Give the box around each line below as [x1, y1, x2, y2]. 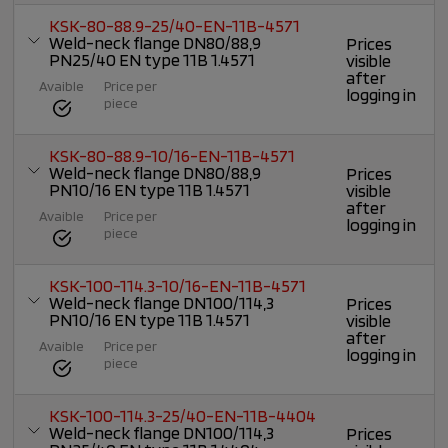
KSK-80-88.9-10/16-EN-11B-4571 [49, 145, 296, 167]
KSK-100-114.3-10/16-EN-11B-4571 [49, 275, 307, 297]
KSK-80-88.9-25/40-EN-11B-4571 [49, 15, 301, 37]
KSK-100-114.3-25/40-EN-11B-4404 [49, 405, 317, 427]
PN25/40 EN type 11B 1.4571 [49, 49, 256, 71]
